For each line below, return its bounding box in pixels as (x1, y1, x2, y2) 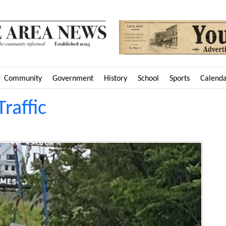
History (104, 74, 127, 83)
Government (52, 74, 93, 83)
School (138, 74, 159, 83)
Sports (169, 74, 190, 83)
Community (4, 74, 42, 83)
